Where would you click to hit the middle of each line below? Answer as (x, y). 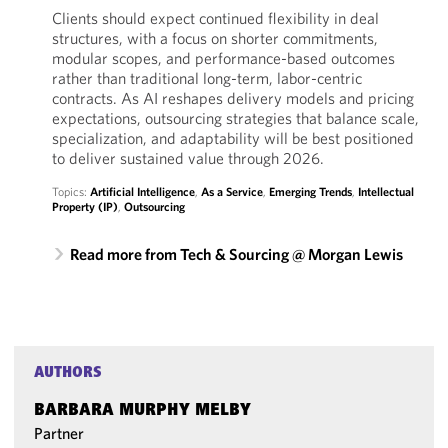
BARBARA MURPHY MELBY (143, 411)
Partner (59, 433)
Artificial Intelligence (142, 191)
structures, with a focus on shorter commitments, (214, 38)
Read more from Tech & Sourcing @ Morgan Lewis (236, 254)
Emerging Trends (310, 191)
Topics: (70, 191)
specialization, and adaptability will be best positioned (232, 138)
